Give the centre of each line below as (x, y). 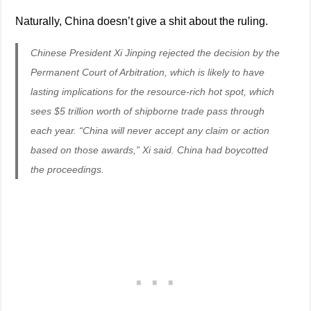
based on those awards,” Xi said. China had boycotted (150, 150)
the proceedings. (68, 169)
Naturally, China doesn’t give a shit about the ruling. (142, 21)
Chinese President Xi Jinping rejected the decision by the (155, 52)
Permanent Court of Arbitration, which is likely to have (148, 72)
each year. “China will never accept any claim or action (150, 130)
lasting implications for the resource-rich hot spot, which (153, 91)
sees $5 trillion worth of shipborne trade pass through (148, 111)
